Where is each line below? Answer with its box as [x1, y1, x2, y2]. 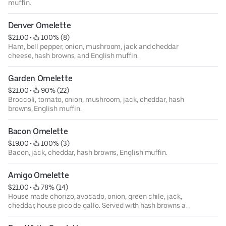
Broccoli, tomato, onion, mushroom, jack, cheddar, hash [8, 95, 184, 104]
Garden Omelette [8, 74, 73, 84]
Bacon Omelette [8, 127, 68, 137]
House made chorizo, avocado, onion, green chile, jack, [8, 192, 182, 201]
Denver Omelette [8, 21, 71, 31]
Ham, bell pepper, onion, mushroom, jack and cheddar [8, 42, 179, 51]
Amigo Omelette [8, 171, 69, 181]
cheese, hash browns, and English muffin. [8, 51, 139, 60]
